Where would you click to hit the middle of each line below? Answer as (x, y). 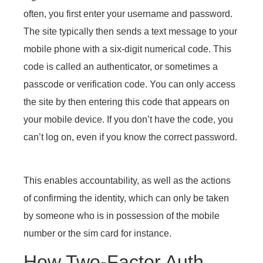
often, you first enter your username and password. (128, 14)
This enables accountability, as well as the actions (127, 180)
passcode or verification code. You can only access (129, 84)
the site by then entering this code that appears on (127, 102)
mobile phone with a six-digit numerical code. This (127, 49)
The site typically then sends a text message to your (130, 31)
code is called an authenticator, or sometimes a (121, 66)
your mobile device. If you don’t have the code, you (128, 119)
